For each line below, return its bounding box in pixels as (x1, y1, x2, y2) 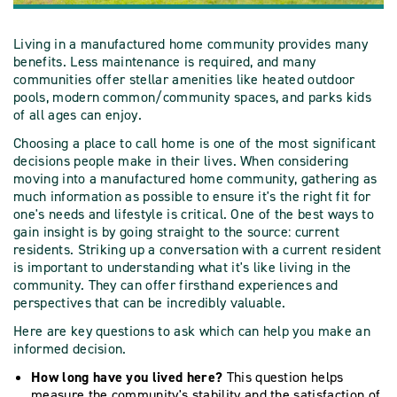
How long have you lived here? (31, 367, 227, 386)
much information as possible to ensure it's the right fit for (13, 186, 371, 206)
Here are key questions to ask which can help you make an (13, 321, 370, 340)
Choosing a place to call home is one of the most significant (13, 133, 377, 152)
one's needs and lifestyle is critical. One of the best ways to (13, 204, 374, 223)
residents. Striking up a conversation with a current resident (13, 239, 382, 259)
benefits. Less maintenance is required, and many (13, 51, 316, 71)
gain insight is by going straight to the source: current (13, 222, 339, 241)
